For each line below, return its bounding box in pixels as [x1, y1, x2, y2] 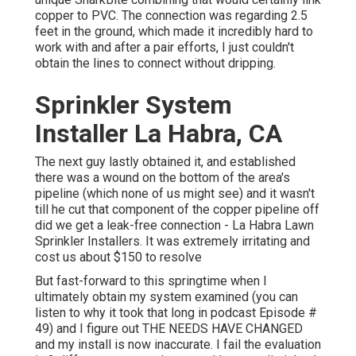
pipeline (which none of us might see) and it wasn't [35, 185, 315, 201]
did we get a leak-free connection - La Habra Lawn [35, 217, 314, 233]
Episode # [259, 304, 317, 320]
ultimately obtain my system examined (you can [35, 288, 298, 304]
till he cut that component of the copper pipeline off [35, 201, 319, 217]
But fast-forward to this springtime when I [35, 273, 267, 288]
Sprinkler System [35, 89, 232, 120]
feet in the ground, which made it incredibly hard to [35, 23, 313, 39]
